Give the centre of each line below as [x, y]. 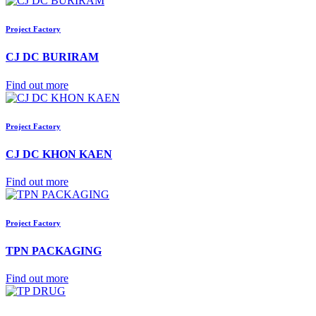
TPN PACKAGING [54, 250]
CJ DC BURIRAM [52, 57]
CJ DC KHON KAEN [59, 154]
